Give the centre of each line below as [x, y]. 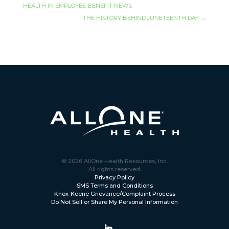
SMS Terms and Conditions [114, 185]
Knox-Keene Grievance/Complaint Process [114, 193]
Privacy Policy [114, 177]
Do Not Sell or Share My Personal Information [114, 202]
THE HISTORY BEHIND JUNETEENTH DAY [141, 18]
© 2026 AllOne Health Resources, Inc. [114, 161]
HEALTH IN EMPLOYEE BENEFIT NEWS [77, 6]
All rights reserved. [114, 169]
